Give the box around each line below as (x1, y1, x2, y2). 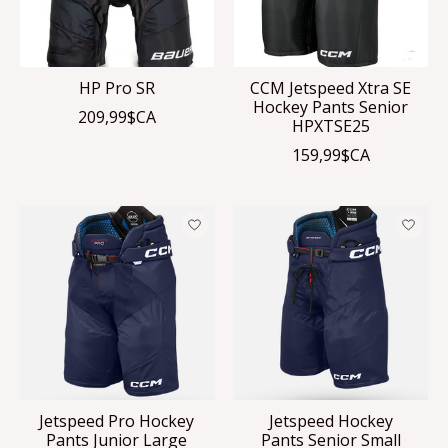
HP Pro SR (78, 76, 155, 99)
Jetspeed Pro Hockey (39, 409, 195, 432)
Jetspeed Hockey (268, 409, 393, 432)
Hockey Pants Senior (253, 95, 409, 118)
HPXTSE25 (291, 114, 370, 137)
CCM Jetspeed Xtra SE (250, 76, 412, 99)
